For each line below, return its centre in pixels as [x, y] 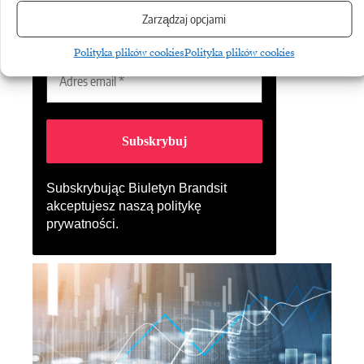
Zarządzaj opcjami [184, 19]
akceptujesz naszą [102, 206]
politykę [179, 206]
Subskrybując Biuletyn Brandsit [136, 188]
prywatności [81, 224]
